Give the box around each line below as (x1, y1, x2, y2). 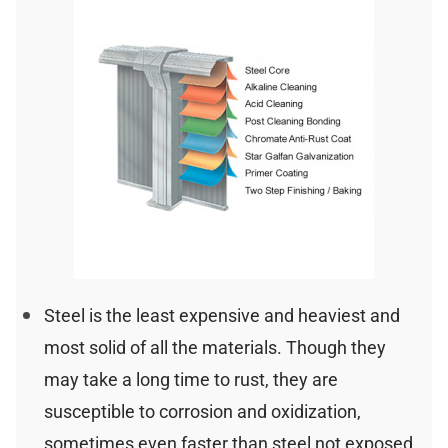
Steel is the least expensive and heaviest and (43, 305, 400, 326)
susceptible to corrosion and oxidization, (43, 401, 361, 422)
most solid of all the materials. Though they (43, 337, 386, 358)
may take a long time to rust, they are (43, 369, 338, 390)
